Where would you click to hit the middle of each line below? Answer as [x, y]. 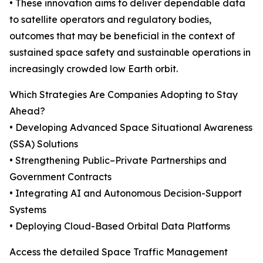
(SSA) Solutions [44, 144]
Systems [28, 210]
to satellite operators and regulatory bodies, [110, 20]
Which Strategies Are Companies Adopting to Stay [124, 95]
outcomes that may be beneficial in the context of [122, 36]
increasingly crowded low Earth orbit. [94, 69]
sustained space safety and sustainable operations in [130, 53]
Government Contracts [60, 177]
